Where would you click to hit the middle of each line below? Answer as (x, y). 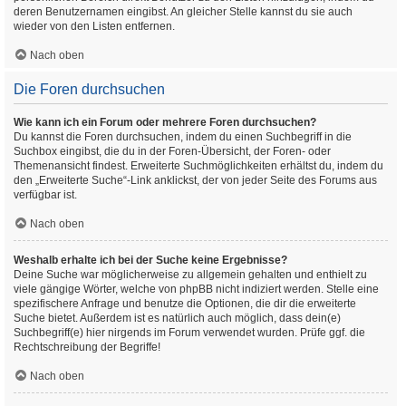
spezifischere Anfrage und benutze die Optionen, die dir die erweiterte (185, 304)
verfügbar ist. (45, 195)
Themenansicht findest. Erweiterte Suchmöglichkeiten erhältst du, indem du (198, 166)
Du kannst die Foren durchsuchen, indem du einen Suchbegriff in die (183, 137)
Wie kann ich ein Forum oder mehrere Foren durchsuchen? (165, 122)
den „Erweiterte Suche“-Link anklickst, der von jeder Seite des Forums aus (195, 180)
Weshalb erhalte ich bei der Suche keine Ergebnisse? (150, 260)
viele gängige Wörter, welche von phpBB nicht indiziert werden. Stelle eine (196, 289)
